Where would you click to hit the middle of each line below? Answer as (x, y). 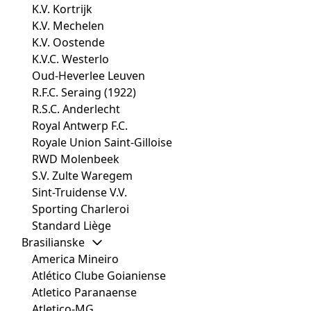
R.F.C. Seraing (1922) (84, 93)
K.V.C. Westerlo (70, 59)
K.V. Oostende (68, 43)
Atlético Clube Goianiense (99, 276)
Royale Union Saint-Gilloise (102, 143)
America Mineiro (75, 259)
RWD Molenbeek (76, 159)
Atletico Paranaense (84, 293)
